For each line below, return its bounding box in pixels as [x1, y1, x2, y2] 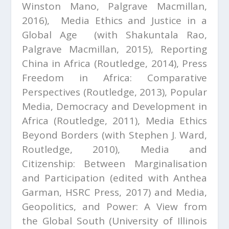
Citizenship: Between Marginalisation [21, 157, 208, 170]
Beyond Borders [21, 128, 99, 142]
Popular [170, 85, 208, 99]
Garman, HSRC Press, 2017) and [21, 186, 173, 199]
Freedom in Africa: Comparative [21, 71, 208, 84]
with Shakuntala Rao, [97, 28, 208, 41]
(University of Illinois [109, 214, 208, 227]
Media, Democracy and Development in [21, 100, 208, 113]
